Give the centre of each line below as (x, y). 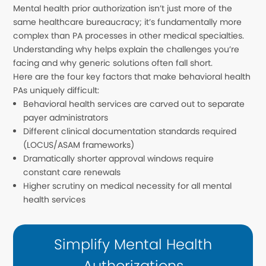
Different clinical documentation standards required (130, 132)
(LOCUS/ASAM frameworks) (79, 145)
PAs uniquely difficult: (56, 91)
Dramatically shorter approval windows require (119, 159)
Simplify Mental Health (133, 245)
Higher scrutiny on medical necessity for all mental (128, 186)
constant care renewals (72, 172)
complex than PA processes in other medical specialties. (129, 36)
